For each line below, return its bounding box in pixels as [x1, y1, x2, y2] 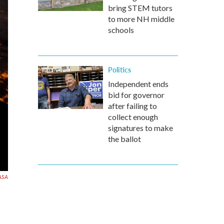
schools [108, 25, 134, 34]
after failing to [108, 101, 157, 110]
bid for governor [108, 90, 164, 99]
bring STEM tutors [108, 3, 172, 12]
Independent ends [108, 79, 168, 88]
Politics [108, 64, 131, 74]
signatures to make [108, 123, 173, 132]
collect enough [108, 112, 158, 121]
